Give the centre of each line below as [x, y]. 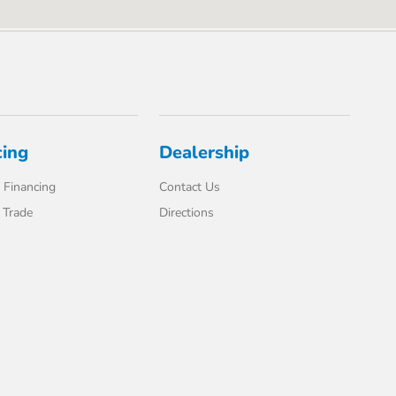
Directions [187, 213]
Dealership [205, 152]
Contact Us [190, 187]
